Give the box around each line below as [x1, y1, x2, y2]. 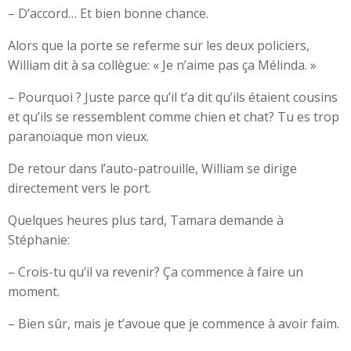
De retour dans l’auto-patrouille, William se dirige [8, 160, 297, 177]
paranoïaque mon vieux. [8, 128, 149, 145]
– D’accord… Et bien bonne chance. [8, 5, 208, 22]
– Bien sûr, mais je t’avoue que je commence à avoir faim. [8, 315, 339, 332]
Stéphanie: [8, 231, 70, 248]
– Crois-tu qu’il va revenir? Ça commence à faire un [8, 263, 303, 280]
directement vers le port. [8, 179, 151, 197]
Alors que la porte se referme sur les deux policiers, [8, 37, 309, 54]
